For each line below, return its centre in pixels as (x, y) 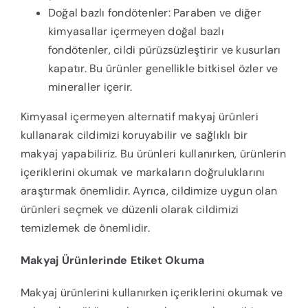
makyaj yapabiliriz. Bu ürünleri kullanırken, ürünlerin (153, 154)
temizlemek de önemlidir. (85, 228)
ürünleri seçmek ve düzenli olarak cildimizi (130, 210)
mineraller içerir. (90, 87)
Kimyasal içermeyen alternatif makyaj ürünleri (139, 117)
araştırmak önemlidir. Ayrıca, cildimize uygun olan (148, 191)
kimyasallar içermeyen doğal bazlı (136, 32)
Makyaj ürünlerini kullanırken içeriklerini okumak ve (152, 293)
